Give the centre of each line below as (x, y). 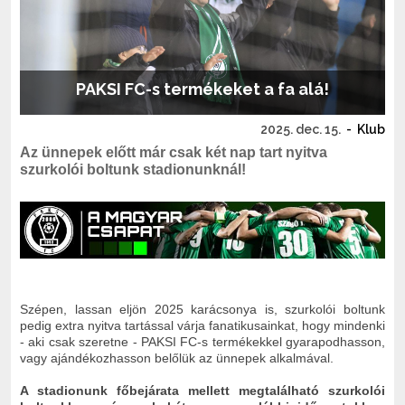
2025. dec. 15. (301, 129)
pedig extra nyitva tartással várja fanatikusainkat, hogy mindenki (202, 325)
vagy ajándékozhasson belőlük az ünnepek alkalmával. (177, 358)
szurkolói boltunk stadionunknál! (133, 170)
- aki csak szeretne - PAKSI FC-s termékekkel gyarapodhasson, (202, 341)
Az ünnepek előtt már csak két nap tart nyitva (174, 152)
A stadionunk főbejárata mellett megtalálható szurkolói (202, 390)
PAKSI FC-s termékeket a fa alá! (202, 89)
